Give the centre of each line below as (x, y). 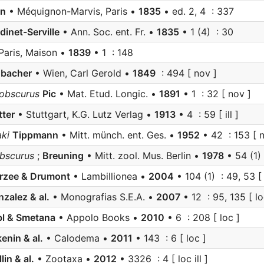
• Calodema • (77, 238)
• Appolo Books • (98, 217)
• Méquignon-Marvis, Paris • (72, 11)
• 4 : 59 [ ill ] (207, 114)
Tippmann (35, 135)
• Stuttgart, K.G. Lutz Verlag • (85, 114)
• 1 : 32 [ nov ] (216, 94)
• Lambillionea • (109, 176)
